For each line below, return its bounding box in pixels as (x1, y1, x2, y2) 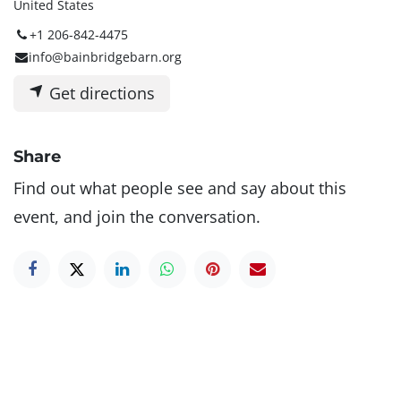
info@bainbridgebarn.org (29, 48, 183, 66)
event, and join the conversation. (13, 206, 260, 228)
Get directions (45, 82, 155, 105)
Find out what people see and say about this (13, 177, 346, 200)
